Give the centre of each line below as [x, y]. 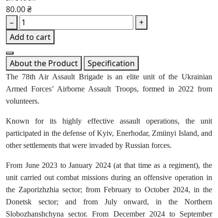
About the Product [44, 64]
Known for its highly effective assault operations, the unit [109, 121]
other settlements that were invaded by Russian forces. [89, 145]
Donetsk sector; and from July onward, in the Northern [109, 202]
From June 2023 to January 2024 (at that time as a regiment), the [109, 165]
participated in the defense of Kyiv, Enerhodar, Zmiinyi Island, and [109, 133]
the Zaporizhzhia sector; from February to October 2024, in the [109, 190]
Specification [111, 64]
